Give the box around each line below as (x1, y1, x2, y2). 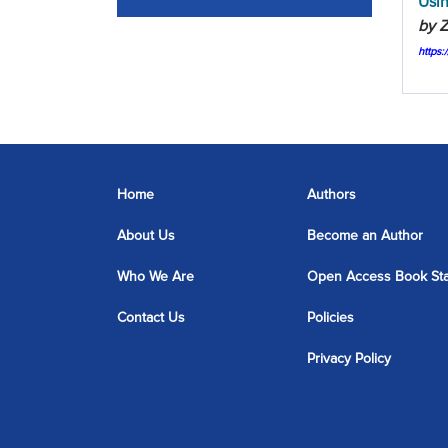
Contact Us (117, 309, 185, 326)
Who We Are (117, 268, 194, 285)
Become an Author (307, 227, 423, 244)
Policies (307, 309, 354, 326)
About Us (117, 227, 175, 244)
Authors (307, 186, 356, 203)
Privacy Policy (307, 350, 391, 367)
